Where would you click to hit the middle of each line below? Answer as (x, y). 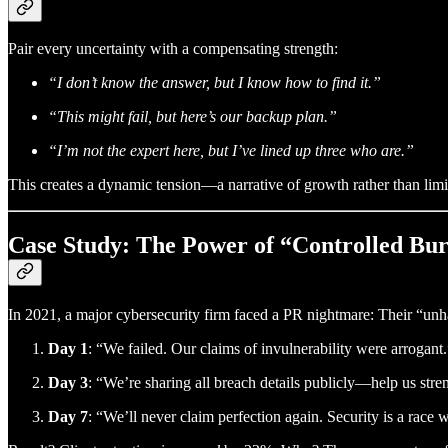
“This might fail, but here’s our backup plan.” (192, 117)
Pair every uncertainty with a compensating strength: (173, 49)
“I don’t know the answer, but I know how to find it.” (214, 83)
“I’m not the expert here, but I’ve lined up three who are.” (231, 151)
